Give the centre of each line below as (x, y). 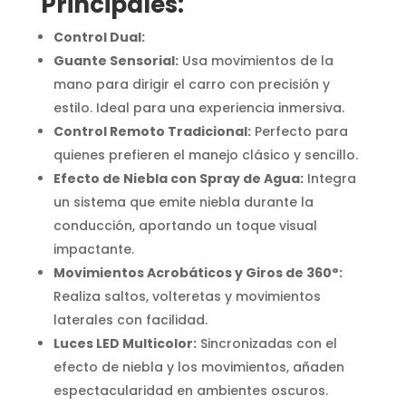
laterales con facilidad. (130, 319)
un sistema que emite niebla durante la (183, 202)
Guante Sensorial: (116, 60)
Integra (329, 178)
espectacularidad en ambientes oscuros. (190, 390)
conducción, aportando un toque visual (185, 225)
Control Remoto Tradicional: (152, 131)
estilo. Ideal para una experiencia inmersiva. (198, 107)
